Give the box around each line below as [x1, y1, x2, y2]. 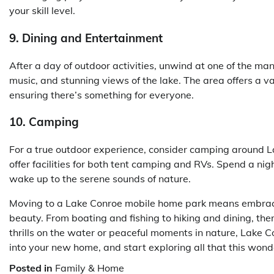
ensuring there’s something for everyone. [9, 88, 194, 101]
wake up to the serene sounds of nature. [9, 172, 191, 185]
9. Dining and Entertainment [9, 30, 163, 45]
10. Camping [9, 114, 79, 130]
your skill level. [9, 4, 75, 17]
